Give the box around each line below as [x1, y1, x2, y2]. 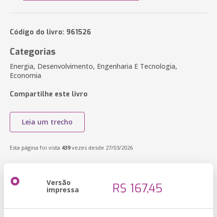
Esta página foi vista [10, 144, 62, 151]
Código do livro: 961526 [10, 28, 91, 37]
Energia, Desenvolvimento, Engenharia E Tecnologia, [10, 62, 177, 71]
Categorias [10, 46, 56, 58]
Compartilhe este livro [10, 90, 88, 99]
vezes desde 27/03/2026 [70, 144, 133, 151]
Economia [10, 71, 41, 80]
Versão [46, 178, 71, 187]
